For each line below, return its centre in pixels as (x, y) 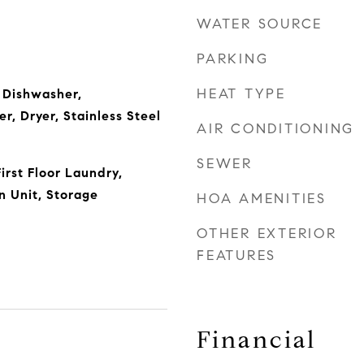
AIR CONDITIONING (275, 129)
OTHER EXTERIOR (267, 234)
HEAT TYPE (241, 94)
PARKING (233, 59)
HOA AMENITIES (262, 199)
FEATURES (236, 256)
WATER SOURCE (260, 24)
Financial (256, 340)
